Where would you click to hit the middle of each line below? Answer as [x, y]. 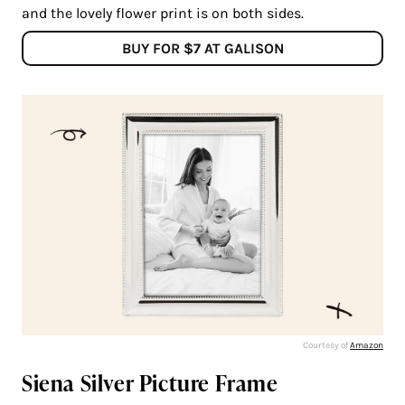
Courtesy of [326, 346]
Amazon [367, 346]
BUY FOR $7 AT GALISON [202, 48]
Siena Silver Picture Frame [150, 383]
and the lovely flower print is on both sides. [163, 13]
